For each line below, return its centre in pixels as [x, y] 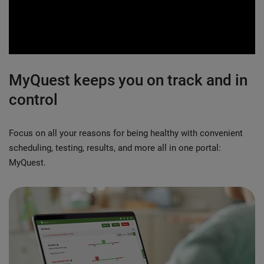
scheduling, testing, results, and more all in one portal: [115, 148]
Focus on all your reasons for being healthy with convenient [126, 133]
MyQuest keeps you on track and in [128, 80]
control [33, 100]
